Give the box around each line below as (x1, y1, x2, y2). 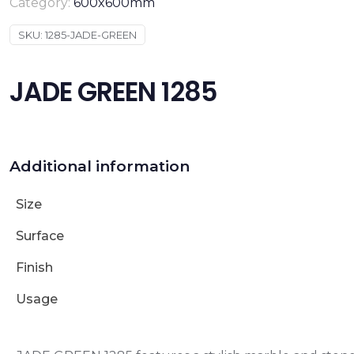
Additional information (9, 157, 190, 175)
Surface (15, 228, 64, 243)
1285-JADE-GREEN (44, 28, 137, 41)
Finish (15, 260, 53, 275)
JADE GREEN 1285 (9, 73, 217, 111)
